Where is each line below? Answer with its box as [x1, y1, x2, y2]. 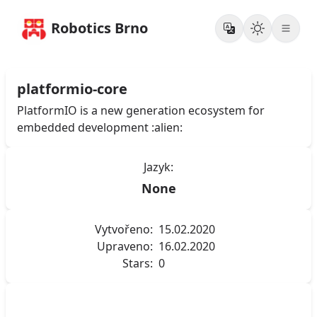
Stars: [122, 255, 153, 271]
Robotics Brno [51, 18, 148, 38]
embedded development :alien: [17, 120, 183, 135]
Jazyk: [144, 159, 173, 175]
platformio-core [17, 79, 127, 98]
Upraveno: [97, 238, 153, 254]
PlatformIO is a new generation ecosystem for [17, 103, 265, 118]
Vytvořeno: [95, 221, 153, 237]
